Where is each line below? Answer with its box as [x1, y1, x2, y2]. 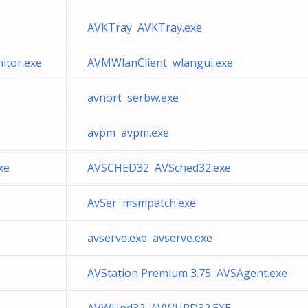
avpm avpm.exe [87, 125, 169, 140]
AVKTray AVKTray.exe [87, 20, 202, 35]
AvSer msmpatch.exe [87, 195, 196, 210]
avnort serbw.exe [87, 90, 179, 105]
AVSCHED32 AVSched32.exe [87, 160, 231, 175]
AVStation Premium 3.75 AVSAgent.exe [87, 265, 287, 280]
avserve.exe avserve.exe [87, 230, 212, 245]
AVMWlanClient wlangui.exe [87, 55, 233, 70]
